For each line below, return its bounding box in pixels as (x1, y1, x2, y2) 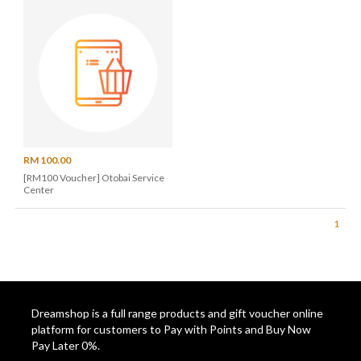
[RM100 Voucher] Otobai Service (23, 172, 164, 185)
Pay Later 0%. (31, 338, 100, 353)
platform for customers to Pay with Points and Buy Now (31, 322, 311, 337)
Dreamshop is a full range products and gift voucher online (31, 306, 323, 321)
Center (23, 184, 54, 197)
